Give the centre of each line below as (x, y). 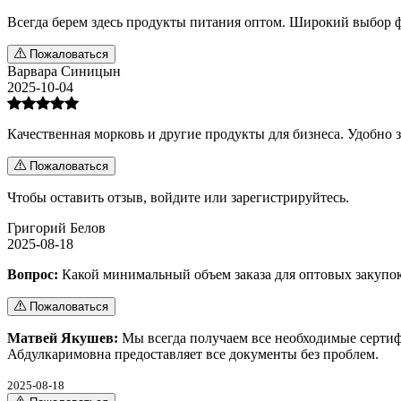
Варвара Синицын (64, 71)
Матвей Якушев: (63, 337)
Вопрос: (33, 274)
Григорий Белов (56, 227)
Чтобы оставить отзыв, (79, 197)
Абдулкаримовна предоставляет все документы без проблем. (193, 354)
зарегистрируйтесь (288, 197)
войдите (175, 197)
